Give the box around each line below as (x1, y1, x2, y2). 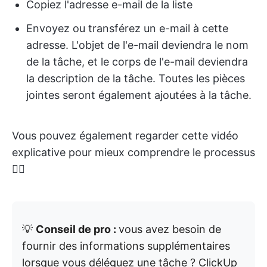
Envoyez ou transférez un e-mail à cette (26, 22, 228, 35)
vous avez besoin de (119, 223, 221, 236)
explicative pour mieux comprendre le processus (12, 146, 255, 159)
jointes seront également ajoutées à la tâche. (26, 89, 252, 102)
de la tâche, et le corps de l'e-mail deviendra (26, 55, 248, 69)
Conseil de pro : (36, 223, 119, 236)
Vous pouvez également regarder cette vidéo (12, 129, 238, 142)
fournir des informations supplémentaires (22, 240, 230, 253)
